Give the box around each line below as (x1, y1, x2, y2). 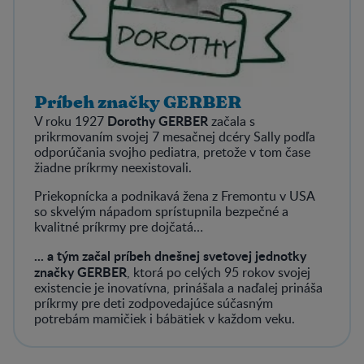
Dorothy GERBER (107, 110, 208, 130)
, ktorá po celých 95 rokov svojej (127, 262, 310, 281)
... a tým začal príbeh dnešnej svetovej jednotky (34, 245, 306, 265)
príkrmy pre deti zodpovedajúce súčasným (34, 293, 273, 312)
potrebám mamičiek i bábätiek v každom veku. (34, 309, 295, 327)
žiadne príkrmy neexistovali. (34, 158, 192, 176)
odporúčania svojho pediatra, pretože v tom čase (34, 142, 310, 161)
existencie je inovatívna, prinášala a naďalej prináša (34, 278, 323, 297)
